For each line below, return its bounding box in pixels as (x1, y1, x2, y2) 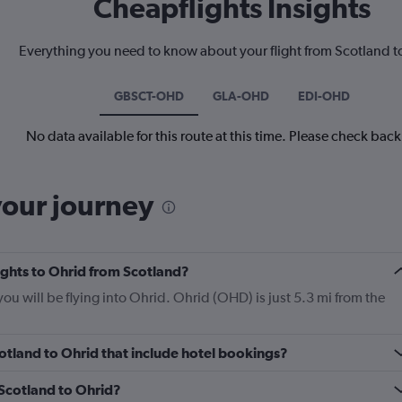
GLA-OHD (213, 89, 269, 104)
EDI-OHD (298, 89, 350, 104)
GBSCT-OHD (114, 89, 184, 104)
